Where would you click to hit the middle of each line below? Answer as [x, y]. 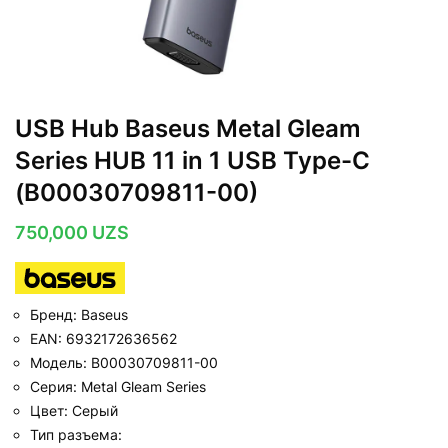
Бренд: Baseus [79, 314]
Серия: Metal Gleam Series [118, 386]
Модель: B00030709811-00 [124, 362]
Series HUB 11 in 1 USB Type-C [192, 161]
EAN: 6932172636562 [103, 338]
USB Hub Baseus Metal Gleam [188, 129]
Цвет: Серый [74, 410]
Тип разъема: [76, 434]
